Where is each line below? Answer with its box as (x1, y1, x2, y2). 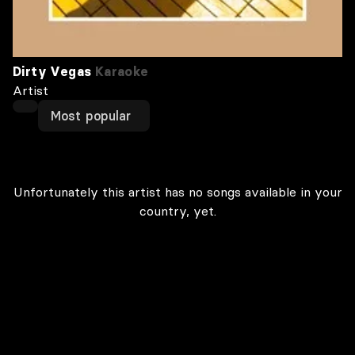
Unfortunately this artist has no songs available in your (13, 184, 342, 200)
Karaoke (91, 63, 149, 79)
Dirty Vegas (13, 63, 92, 79)
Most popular (51, 108, 132, 124)
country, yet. (139, 203, 216, 219)
